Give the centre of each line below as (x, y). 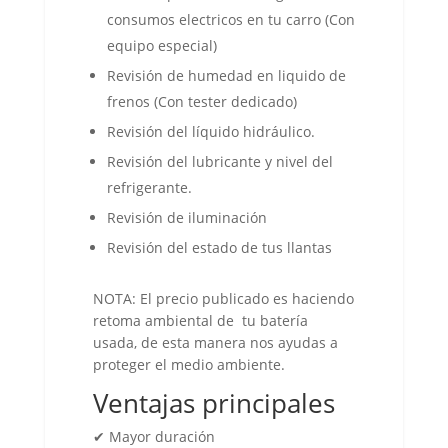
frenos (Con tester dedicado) (201, 101)
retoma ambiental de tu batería (200, 320)
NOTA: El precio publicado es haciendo (223, 298)
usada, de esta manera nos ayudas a (215, 342)
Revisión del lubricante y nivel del (219, 161)
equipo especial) (161, 45)
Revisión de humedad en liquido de (226, 75)
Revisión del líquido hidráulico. (210, 131)
